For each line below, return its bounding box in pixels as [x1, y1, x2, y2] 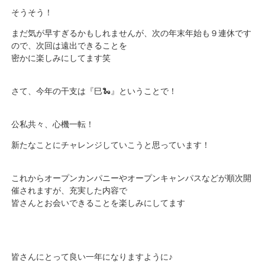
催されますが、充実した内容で [11, 185, 128, 195]
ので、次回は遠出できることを [11, 40, 128, 50]
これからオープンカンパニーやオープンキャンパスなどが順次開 [11, 173, 252, 183]
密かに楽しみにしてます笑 [11, 53, 111, 63]
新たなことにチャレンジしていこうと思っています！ [11, 140, 211, 150]
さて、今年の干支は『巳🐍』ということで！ [11, 86, 177, 96]
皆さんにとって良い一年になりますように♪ [11, 251, 173, 261]
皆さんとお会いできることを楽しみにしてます [11, 198, 186, 208]
